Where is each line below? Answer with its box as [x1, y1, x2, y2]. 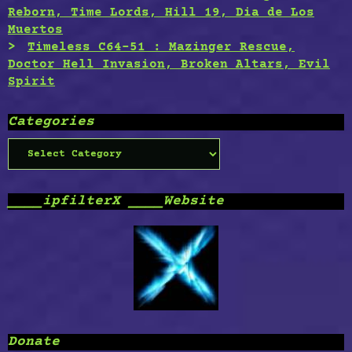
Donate [8, 334, 60, 350]
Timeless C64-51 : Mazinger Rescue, [27, 40, 295, 55]
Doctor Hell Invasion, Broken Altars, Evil [8, 57, 330, 72]
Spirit [8, 75, 55, 90]
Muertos [8, 23, 63, 38]
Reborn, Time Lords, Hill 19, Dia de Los [8, 5, 314, 20]
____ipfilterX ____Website [8, 193, 224, 210]
